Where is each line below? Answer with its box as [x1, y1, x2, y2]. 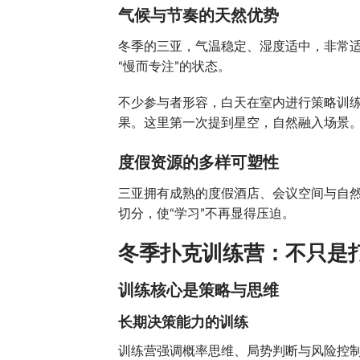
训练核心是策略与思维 [118, 282, 279, 299]
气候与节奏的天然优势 [118, 7, 279, 24]
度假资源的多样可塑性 [118, 155, 279, 172]
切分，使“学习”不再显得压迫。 [118, 207, 295, 221]
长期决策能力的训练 [118, 315, 248, 330]
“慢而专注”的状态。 [118, 59, 231, 73]
